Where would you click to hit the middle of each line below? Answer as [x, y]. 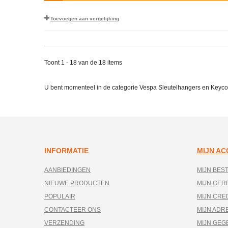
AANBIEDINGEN [67, 170]
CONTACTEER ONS [73, 210]
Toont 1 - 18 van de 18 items [83, 63]
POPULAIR [60, 196]
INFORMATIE [66, 151]
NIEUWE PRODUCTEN [77, 183]
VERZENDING [64, 223]
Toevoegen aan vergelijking [85, 19]
